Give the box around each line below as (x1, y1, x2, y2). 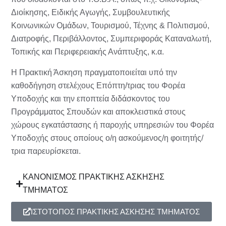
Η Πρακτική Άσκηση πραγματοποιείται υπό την (11, 68, 177, 77)
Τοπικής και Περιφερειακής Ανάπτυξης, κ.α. (11, 47, 164, 56)
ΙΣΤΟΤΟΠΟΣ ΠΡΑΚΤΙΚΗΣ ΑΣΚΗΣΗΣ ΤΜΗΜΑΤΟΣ (31, 207, 200, 216)
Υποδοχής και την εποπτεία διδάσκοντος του (11, 94, 170, 103)
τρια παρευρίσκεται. (11, 147, 81, 156)
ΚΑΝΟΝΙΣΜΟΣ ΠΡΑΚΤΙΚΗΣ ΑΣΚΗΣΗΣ (23, 173, 164, 182)
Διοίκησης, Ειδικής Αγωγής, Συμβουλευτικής (11, 8, 170, 17)
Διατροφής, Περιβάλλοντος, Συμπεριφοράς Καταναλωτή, (11, 34, 211, 43)
